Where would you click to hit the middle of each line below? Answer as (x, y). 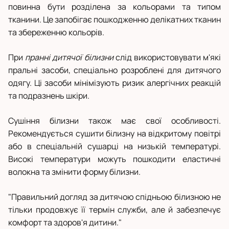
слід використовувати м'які (167, 58)
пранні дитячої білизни (69, 58)
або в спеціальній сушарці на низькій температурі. (114, 146)
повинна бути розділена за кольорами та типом (114, 7)
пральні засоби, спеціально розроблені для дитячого (114, 70)
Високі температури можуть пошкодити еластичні (114, 159)
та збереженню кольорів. (56, 32)
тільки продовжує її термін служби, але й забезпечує (114, 210)
